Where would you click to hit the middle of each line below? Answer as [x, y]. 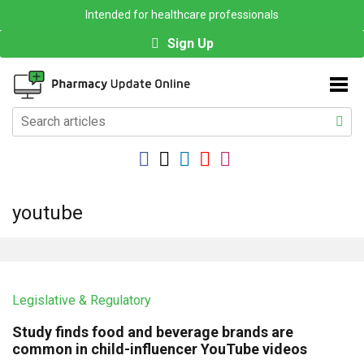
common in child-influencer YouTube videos [160, 349]
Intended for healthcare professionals [182, 15]
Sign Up [190, 43]
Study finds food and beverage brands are [153, 332]
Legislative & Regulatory [82, 301]
